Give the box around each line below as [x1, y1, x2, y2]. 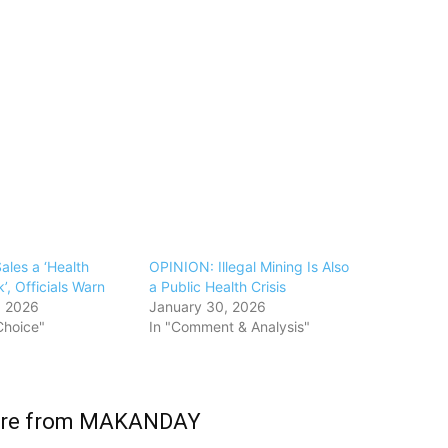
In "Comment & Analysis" [149, 318, 311, 336]
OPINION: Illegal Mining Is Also [149, 258, 350, 276]
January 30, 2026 [149, 298, 267, 316]
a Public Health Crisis [149, 278, 287, 296]
